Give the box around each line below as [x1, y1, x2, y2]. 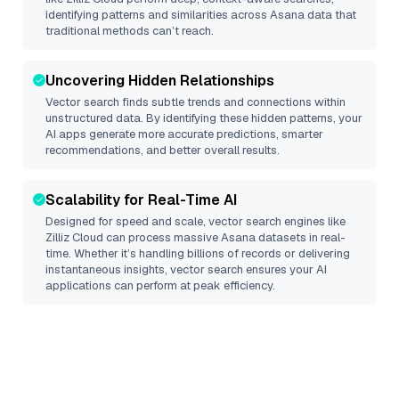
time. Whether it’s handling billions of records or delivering [45, 246, 350, 261]
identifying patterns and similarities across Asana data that [45, 7, 356, 22]
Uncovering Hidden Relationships [45, 71, 274, 90]
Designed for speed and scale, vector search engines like [45, 214, 346, 229]
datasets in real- [256, 230, 346, 245]
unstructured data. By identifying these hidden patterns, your [45, 110, 362, 126]
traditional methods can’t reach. [45, 23, 214, 38]
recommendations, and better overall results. [45, 142, 280, 158]
